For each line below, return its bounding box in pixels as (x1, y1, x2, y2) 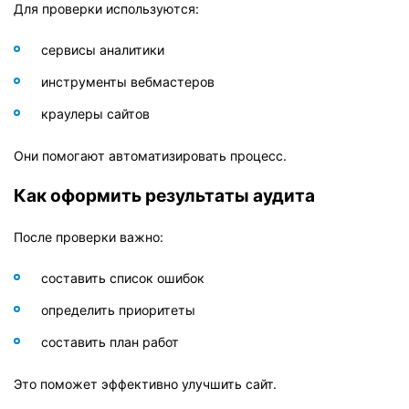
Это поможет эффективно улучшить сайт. (14, 375, 277, 392)
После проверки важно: (14, 228, 163, 245)
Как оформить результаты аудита (14, 184, 315, 206)
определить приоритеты (41, 301, 195, 318)
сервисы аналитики (41, 41, 164, 58)
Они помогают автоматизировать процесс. (14, 147, 287, 163)
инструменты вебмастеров (41, 73, 215, 89)
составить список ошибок (41, 269, 204, 286)
